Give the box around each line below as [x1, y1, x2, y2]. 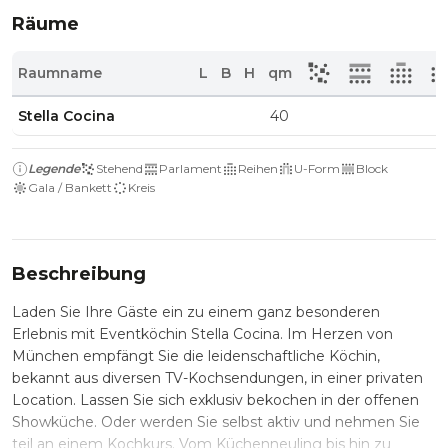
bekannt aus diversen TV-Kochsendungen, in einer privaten [12, 369, 423, 387]
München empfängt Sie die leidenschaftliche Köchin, [12, 347, 380, 365]
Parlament [159, 161, 222, 176]
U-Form [294, 161, 340, 176]
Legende [28, 161, 80, 176]
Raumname [18, 64, 103, 82]
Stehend [96, 161, 143, 176]
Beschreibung [12, 263, 146, 285]
